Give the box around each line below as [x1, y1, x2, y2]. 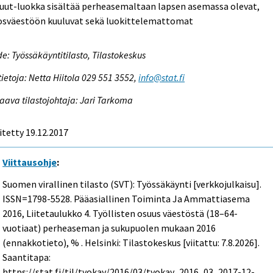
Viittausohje [2, 155, 57, 168]
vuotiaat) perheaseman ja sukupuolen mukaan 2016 [2, 222, 216, 235]
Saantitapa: [2, 251, 51, 264]
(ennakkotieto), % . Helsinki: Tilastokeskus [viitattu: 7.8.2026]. [2, 236, 260, 249]
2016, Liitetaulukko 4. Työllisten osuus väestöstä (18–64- [2, 207, 238, 220]
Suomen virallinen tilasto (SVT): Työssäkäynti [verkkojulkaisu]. [2, 178, 262, 191]
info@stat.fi [138, 71, 185, 83]
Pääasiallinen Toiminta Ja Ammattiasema [74, 193, 250, 205]
